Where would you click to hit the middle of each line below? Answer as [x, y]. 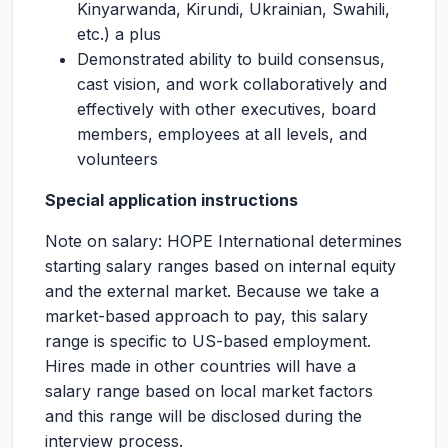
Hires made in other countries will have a [200, 366]
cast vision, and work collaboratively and [232, 84]
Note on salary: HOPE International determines [223, 241]
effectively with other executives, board [226, 109]
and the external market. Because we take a [212, 291]
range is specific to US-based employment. [208, 341]
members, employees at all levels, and [222, 134]
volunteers [117, 159]
